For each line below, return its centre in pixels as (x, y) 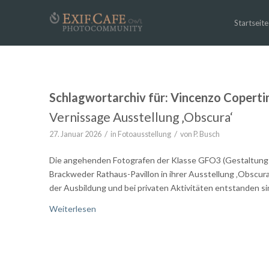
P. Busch (207, 134)
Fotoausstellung (144, 134)
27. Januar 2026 (75, 134)
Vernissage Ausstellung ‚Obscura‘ (141, 117)
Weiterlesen (73, 208)
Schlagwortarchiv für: (110, 97)
